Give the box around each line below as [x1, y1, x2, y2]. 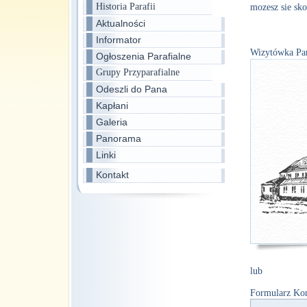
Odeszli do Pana [96, 84, 167, 95]
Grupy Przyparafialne [96, 67, 180, 77]
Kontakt [96, 169, 129, 180]
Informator [96, 34, 141, 45]
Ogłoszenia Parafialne [96, 51, 191, 62]
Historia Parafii [96, 1, 156, 12]
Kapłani [96, 100, 128, 111]
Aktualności [96, 18, 145, 29]
